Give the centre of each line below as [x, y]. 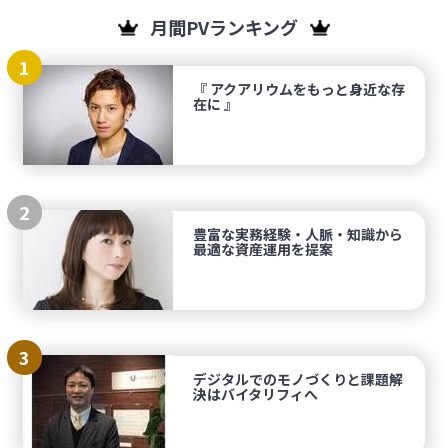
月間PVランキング [226, 27]
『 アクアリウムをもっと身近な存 [299, 89]
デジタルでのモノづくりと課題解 [298, 379]
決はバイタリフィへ [256, 394]
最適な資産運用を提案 [263, 249]
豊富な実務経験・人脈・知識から [298, 234]
